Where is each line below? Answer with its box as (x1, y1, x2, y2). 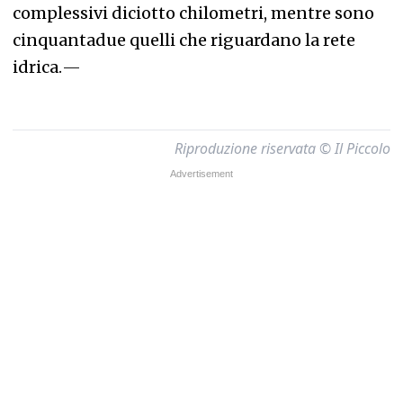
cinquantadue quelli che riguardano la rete (13, 30, 355, 50)
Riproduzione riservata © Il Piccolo (175, 139, 390, 158)
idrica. (13, 57, 62, 77)
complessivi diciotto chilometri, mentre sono (13, 3, 374, 23)
